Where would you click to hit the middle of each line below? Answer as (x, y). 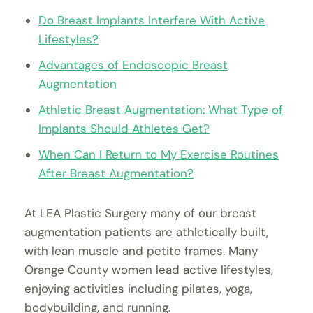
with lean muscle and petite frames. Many (141, 251)
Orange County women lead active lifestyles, (149, 270)
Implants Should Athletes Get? (124, 129)
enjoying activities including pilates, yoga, (138, 289)
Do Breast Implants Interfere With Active (152, 21)
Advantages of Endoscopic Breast (133, 65)
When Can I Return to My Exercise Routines (159, 155)
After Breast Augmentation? (116, 174)
